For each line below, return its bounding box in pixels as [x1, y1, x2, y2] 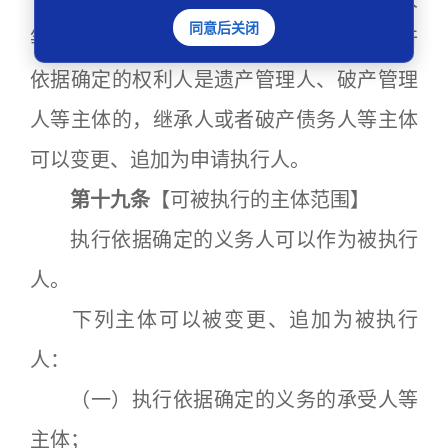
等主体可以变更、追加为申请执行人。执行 [30, 28, 418, 52]
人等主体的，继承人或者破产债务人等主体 [30, 108, 418, 132]
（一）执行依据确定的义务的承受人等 [30, 388, 418, 412]
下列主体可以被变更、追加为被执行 [30, 308, 418, 332]
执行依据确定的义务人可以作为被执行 [30, 228, 418, 252]
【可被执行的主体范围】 [150, 188, 370, 212]
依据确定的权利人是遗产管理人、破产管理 [30, 68, 418, 92]
